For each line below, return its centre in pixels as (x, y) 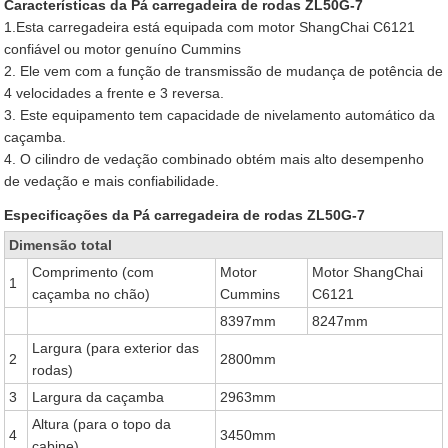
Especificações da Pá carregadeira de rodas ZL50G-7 (185, 215)
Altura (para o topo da (102, 424)
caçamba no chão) (91, 294)
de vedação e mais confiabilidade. (112, 181)
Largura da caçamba (98, 397)
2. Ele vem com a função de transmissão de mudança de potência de (224, 71)
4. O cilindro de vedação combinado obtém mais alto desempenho (214, 159)
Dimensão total (61, 245)
